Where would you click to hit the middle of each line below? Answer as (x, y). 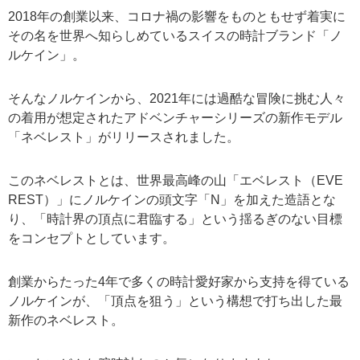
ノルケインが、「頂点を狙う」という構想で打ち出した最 (175, 301)
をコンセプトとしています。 (92, 238)
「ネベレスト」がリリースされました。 (124, 137)
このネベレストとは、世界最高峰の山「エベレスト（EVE (176, 180)
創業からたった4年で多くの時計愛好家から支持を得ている (179, 281)
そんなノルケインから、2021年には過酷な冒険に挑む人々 (177, 98)
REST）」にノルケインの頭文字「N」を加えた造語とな (172, 199)
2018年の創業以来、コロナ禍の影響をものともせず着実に (177, 16)
